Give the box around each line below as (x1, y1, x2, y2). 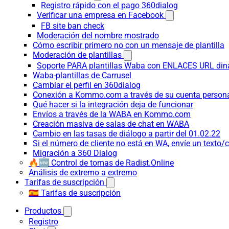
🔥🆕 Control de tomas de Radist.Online (29, 158, 174, 168)
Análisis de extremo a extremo (29, 168, 137, 177)
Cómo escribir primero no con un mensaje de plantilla (33, 40, 224, 50)
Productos (25, 206, 61, 216)
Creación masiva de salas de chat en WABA (33, 119, 189, 129)
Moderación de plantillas (33, 50, 122, 60)
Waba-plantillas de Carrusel (33, 71, 131, 80)
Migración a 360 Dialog (33, 148, 117, 158)
